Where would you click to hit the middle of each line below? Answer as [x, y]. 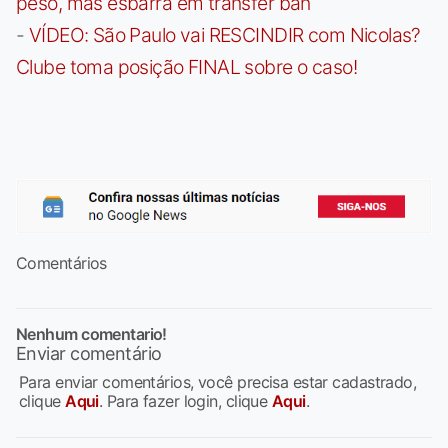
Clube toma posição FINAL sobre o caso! [186, 66]
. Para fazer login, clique [185, 401]
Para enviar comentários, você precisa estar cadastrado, [218, 382]
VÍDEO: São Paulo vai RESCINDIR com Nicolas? [224, 34]
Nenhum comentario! [91, 334]
